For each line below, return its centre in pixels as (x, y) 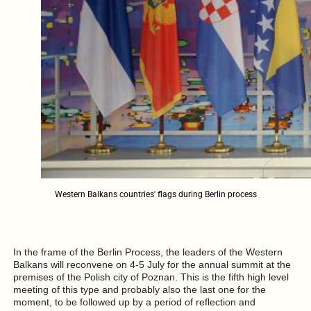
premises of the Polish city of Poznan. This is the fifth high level (151, 277)
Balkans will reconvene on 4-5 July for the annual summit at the (152, 264)
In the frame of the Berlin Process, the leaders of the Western (148, 252)
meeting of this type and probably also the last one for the (139, 289)
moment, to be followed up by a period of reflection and (134, 302)
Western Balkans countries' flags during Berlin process (155, 195)
